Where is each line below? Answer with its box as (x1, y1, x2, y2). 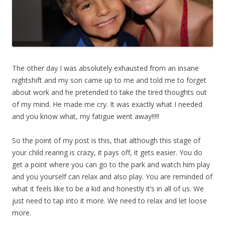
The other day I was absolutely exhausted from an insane (12, 63, 199, 73)
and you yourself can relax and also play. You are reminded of (12, 172, 212, 182)
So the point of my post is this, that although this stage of (12, 136, 200, 146)
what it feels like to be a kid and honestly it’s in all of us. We (12, 184, 204, 194)
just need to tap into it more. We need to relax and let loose (12, 196, 207, 206)
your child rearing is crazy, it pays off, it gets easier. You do (12, 148, 202, 158)
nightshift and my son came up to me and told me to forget (12, 75, 206, 85)
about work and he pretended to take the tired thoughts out (12, 87, 207, 97)
